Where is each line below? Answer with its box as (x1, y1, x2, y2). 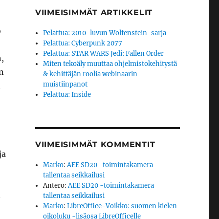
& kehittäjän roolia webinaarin (43, 70, 138, 78)
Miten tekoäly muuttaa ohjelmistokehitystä (43, 60, 177, 68)
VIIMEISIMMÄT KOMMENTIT (35, 140, 155, 149)
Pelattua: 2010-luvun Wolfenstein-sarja (43, 29, 167, 37)
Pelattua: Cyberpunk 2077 (43, 39, 123, 47)
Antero (43, 181, 65, 190)
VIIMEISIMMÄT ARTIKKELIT (35, 8, 153, 17)
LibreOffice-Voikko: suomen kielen (67, 202, 177, 210)
